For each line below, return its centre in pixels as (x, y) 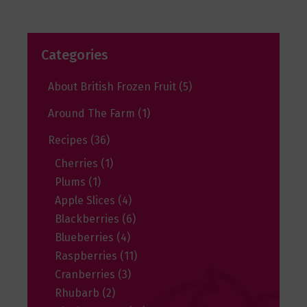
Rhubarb (78, 293)
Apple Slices (86, 201)
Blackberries (88, 219)
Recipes (69, 140)
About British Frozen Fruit (113, 87)
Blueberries (86, 238)
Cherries (78, 164)
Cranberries (86, 275)
